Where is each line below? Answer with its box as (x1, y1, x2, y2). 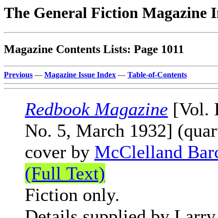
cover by (25, 142, 94, 163)
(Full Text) (25, 163, 105, 184)
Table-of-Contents (127, 71, 187, 79)
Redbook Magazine (25, 99, 168, 120)
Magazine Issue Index (44, 71, 116, 79)
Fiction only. (25, 184, 120, 205)
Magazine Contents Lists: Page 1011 (4, 43, 184, 56)
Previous (4, 71, 33, 79)
